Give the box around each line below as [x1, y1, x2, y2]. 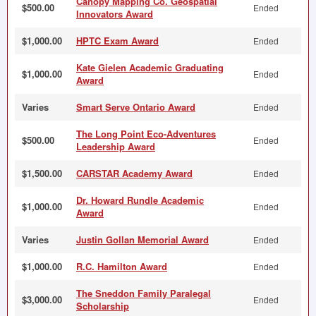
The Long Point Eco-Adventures [76, 127, 216, 140]
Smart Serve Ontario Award [76, 100, 195, 114]
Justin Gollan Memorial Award [76, 233, 209, 246]
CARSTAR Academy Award [76, 166, 193, 180]
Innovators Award [76, 7, 153, 20]
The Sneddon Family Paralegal [76, 286, 211, 300]
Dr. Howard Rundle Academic [76, 193, 204, 207]
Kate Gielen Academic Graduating [76, 61, 224, 74]
